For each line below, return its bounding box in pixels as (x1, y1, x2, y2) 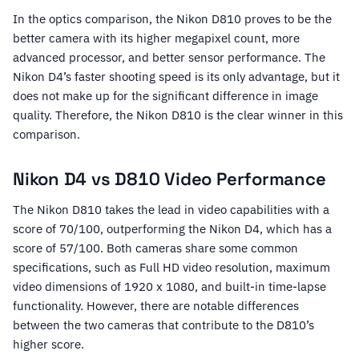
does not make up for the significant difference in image (13, 88, 318, 104)
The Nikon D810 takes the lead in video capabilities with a (13, 202, 329, 218)
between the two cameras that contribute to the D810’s (13, 317, 314, 333)
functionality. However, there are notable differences (13, 298, 299, 314)
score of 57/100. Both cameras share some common (13, 240, 298, 256)
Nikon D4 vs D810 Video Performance (13, 167, 326, 191)
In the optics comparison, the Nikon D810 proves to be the (13, 11, 332, 27)
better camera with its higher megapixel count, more (13, 30, 300, 46)
